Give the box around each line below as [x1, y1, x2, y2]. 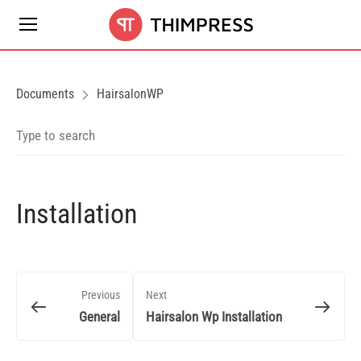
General [79, 309, 120, 325]
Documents [16, 86, 74, 102]
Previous [81, 288, 120, 302]
